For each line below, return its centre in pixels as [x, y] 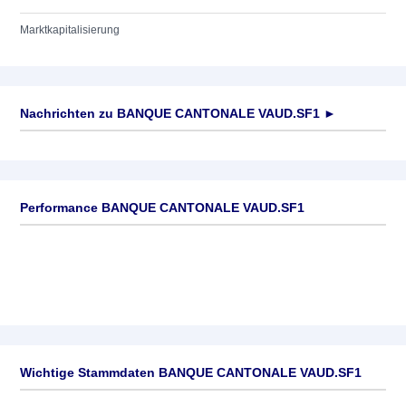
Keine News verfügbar [75, 149]
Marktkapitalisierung [70, 30]
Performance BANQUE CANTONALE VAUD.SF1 [162, 208]
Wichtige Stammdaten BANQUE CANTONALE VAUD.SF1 [191, 372]
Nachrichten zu [67, 113]
